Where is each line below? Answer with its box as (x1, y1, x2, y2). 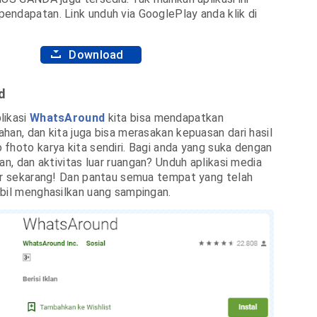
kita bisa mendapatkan (105, 110, 224, 125)
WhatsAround (29, 110, 105, 125)
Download (69, 47, 124, 62)
